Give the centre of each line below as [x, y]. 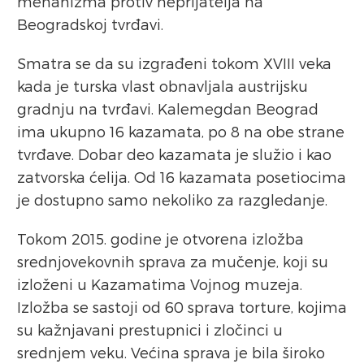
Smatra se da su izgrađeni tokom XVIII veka [174, 63]
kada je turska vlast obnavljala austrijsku [162, 86]
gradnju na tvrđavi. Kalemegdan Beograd [168, 109]
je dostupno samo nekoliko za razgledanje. [172, 200]
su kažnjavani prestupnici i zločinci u [150, 330]
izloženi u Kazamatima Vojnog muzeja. [160, 284]
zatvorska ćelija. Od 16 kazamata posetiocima [182, 177]
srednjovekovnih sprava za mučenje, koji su [173, 262]
